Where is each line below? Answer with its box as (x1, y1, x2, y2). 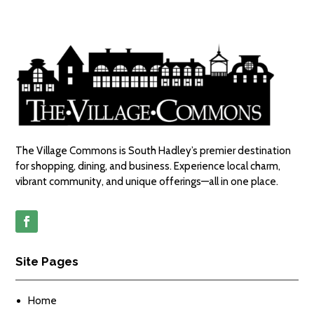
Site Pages (15, 254, 79, 269)
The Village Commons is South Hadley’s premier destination (15, 144, 292, 158)
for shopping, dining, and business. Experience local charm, (15, 160, 281, 173)
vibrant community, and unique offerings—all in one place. (15, 175, 279, 189)
